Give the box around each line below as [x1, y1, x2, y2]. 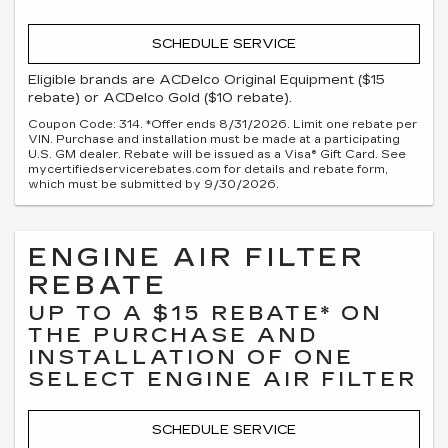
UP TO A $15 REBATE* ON [28, 300, 383, 325]
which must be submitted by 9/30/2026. [28, 177, 279, 191]
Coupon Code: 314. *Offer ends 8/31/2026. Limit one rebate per [28, 117, 417, 131]
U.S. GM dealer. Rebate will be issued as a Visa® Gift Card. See [28, 147, 406, 161]
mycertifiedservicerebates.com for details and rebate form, [28, 162, 388, 176]
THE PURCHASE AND [28, 322, 318, 347]
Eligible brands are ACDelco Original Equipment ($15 [28, 71, 385, 88]
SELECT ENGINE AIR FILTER [28, 366, 417, 391]
